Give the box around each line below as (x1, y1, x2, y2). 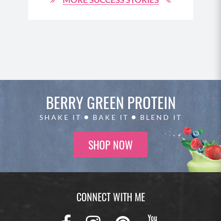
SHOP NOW (88, 136, 133, 152)
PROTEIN (123, 90, 176, 113)
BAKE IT (89, 112, 132, 121)
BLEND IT (137, 112, 182, 121)
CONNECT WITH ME (76, 189, 145, 204)
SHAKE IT (39, 112, 84, 121)
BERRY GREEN (45, 90, 124, 113)
